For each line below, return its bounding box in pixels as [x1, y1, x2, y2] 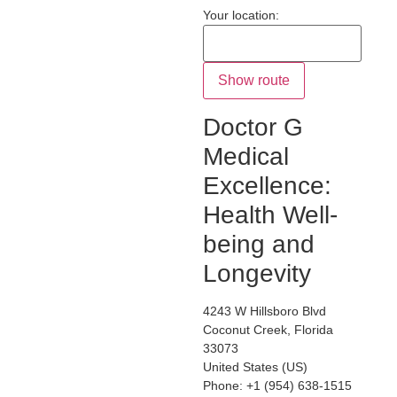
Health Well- [202, 200, 338, 229]
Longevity [202, 259, 311, 287]
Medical [202, 142, 289, 170]
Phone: [202, 378, 246, 393]
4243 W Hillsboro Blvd [202, 303, 326, 318]
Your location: [202, 8, 279, 23]
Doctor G [202, 113, 303, 141]
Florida [293, 322, 333, 337]
